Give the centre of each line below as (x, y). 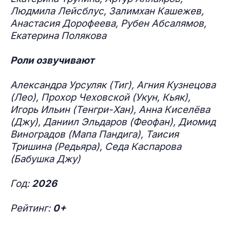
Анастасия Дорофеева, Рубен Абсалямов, (108, 23)
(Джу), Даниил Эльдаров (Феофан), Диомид (113, 122)
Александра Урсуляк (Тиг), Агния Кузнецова (113, 85)
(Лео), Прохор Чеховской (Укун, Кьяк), (100, 97)
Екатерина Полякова (58, 36)
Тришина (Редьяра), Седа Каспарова (96, 147)
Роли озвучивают (53, 60)
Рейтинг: (32, 208)
